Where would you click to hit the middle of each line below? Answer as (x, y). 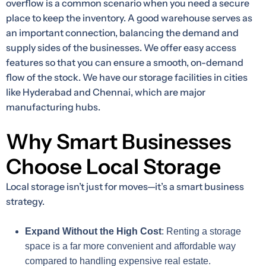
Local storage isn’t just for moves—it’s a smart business (125, 187)
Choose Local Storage (113, 167)
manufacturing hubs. (53, 107)
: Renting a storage (201, 232)
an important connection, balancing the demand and (122, 33)
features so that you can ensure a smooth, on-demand (125, 63)
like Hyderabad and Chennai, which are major (106, 92)
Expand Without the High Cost (93, 232)
